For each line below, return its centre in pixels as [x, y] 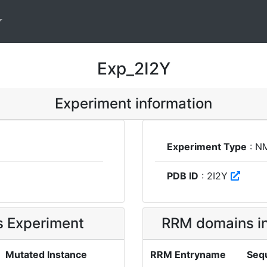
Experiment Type [207, 147]
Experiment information [133, 103]
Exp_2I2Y [133, 69]
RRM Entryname [188, 254]
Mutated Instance [46, 254]
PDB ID [183, 176]
